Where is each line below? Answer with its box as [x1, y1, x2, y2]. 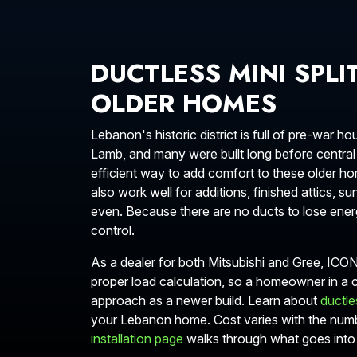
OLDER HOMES [91, 85, 277, 122]
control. [91, 222, 135, 238]
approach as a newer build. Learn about [91, 292, 320, 308]
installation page [91, 331, 183, 347]
